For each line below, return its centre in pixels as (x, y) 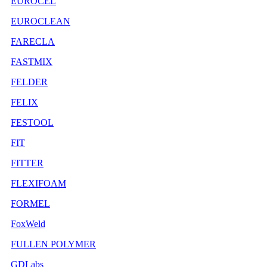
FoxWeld (28, 223)
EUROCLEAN (41, 21)
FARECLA (33, 41)
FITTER (27, 163)
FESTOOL (32, 122)
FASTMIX (32, 61)
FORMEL (30, 203)
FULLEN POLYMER (53, 244)
